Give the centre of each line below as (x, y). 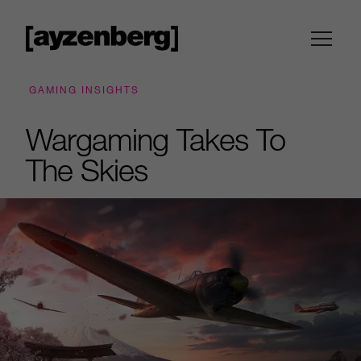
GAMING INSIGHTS (84, 89)
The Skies (87, 170)
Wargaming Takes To (156, 139)
